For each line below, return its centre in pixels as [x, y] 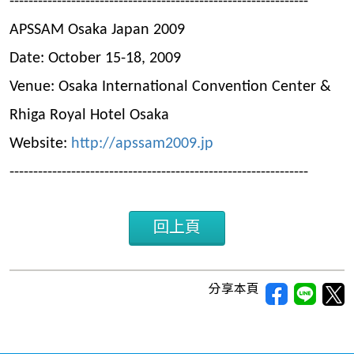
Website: [40, 144]
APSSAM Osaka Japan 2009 [97, 30]
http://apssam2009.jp [142, 144]
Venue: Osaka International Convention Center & [170, 87]
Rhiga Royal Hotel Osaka [89, 116]
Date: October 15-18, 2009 [95, 59]
